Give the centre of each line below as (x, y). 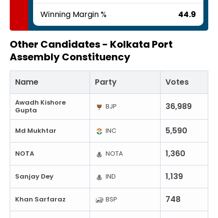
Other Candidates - (60, 44)
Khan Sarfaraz (40, 199)
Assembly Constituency (70, 57)
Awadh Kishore (40, 102)
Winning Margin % (73, 14)
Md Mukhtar (36, 130)
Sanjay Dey (34, 176)
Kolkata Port (141, 44)
